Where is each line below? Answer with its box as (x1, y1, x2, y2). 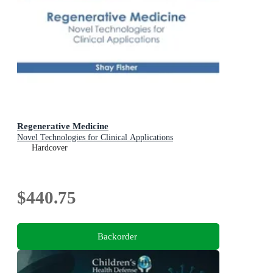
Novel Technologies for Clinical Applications (17, 133, 173, 143)
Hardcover (32, 143, 68, 153)
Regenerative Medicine (17, 121, 108, 132)
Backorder (97, 231, 137, 242)
